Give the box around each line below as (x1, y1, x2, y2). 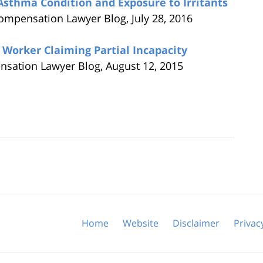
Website (123, 216, 159, 230)
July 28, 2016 (131, 11, 193, 25)
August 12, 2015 (106, 58, 183, 73)
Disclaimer (173, 216, 220, 230)
